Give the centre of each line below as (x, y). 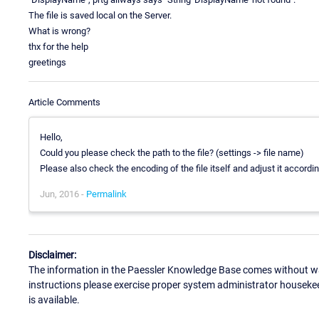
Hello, (51, 137)
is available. (54, 300)
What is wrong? (59, 31)
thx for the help (58, 46)
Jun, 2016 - (63, 194)
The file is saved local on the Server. (100, 15)
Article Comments (64, 102)
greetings (47, 62)
